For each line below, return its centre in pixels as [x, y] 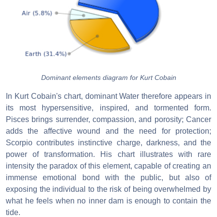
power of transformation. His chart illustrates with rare [108, 154]
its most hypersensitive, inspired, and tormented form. [108, 108]
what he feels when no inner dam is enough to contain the [108, 201]
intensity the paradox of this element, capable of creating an [108, 166]
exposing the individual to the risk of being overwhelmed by [108, 189]
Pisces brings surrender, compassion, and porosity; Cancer [108, 119]
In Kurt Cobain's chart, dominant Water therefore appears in [108, 96]
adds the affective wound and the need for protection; [108, 131]
